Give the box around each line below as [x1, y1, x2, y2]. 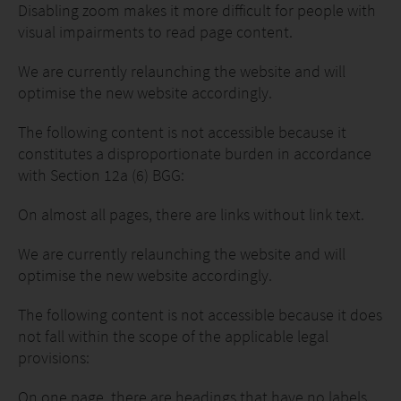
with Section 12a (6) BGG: [18, 165, 184, 185]
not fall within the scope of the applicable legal [18, 326, 328, 346]
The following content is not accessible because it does [18, 304, 382, 325]
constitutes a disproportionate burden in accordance [18, 143, 371, 164]
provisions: [18, 347, 90, 368]
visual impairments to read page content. [18, 21, 293, 42]
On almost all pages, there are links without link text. [18, 204, 364, 225]
